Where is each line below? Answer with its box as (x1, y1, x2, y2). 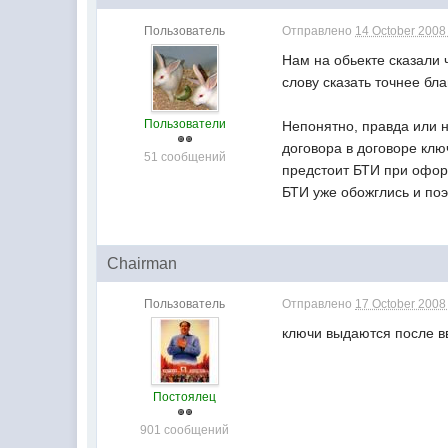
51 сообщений (143, 149, 226, 164)
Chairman (107, 254, 178, 272)
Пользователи (143, 116, 226, 131)
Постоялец (153, 389, 217, 404)
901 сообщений (140, 422, 230, 437)
